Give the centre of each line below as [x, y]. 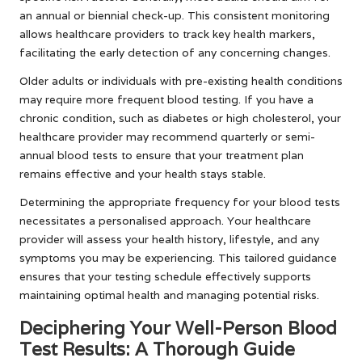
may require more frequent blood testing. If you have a [166, 100]
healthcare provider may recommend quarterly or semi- [167, 137]
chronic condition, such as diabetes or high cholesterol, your [180, 118]
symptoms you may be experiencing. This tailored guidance [178, 258]
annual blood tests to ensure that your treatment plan [162, 156]
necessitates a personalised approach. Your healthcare [165, 221]
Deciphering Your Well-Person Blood [178, 328]
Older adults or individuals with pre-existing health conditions [181, 81]
